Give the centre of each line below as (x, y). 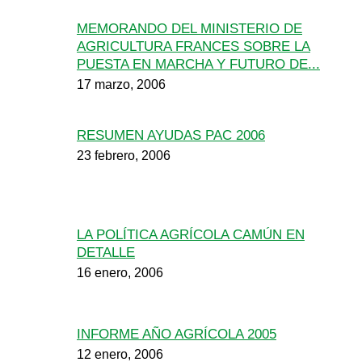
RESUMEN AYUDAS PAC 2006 (171, 135)
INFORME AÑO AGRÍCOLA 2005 (177, 334)
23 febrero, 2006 (124, 156)
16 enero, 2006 (120, 273)
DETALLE (106, 253)
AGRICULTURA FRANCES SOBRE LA (194, 46)
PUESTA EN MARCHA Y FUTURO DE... (198, 64)
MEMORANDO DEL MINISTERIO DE (189, 29)
